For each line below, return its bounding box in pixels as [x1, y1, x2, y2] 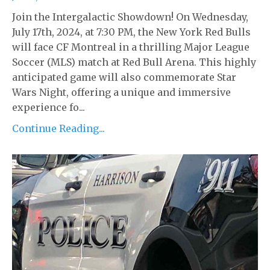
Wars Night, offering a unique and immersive [12, 86, 231, 98]
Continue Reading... [12, 122, 105, 134]
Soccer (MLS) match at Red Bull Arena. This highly [12, 55, 256, 68]
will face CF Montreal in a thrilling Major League [12, 40, 250, 53]
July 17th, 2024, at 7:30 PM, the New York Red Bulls [12, 25, 251, 38]
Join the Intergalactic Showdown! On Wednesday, [12, 10, 248, 23]
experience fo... [12, 101, 85, 113]
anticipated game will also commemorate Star [12, 71, 236, 83]
